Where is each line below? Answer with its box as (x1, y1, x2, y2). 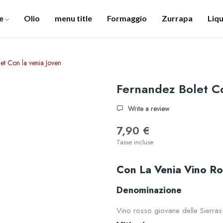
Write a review (126, 104, 170, 114)
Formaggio (107, 13, 147, 23)
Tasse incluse (116, 137, 153, 147)
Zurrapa (161, 13, 193, 23)
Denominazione (116, 184, 182, 197)
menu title (54, 13, 92, 23)
